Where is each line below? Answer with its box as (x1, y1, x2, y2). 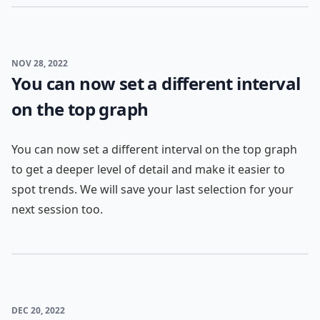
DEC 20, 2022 (11, 304, 65, 316)
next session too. (11, 201, 103, 217)
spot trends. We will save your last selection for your (11, 181, 294, 197)
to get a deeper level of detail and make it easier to (11, 161, 285, 177)
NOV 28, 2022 (11, 57, 68, 69)
